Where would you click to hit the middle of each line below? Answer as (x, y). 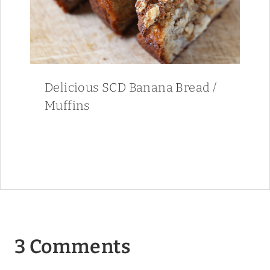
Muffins (67, 105)
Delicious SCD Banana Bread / (131, 87)
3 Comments (72, 246)
